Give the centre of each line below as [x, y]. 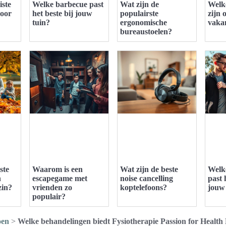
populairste [139, 13]
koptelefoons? [144, 187]
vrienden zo [52, 187]
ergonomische [144, 22]
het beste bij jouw [62, 13]
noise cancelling [147, 178]
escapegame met [60, 178]
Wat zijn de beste [149, 169]
